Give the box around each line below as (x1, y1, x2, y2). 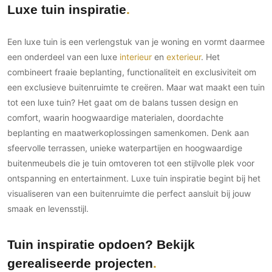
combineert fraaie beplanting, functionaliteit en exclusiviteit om (7, 67, 256, 78)
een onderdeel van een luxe (7, 52, 120, 63)
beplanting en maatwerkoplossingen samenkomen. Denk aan (7, 127, 249, 138)
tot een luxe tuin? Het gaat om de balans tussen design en (7, 97, 238, 108)
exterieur (166, 52, 201, 63)
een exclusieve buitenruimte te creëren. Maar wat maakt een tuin (7, 82, 265, 93)
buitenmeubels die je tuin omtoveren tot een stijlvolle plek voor (7, 158, 254, 169)
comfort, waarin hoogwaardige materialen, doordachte (7, 112, 223, 123)
